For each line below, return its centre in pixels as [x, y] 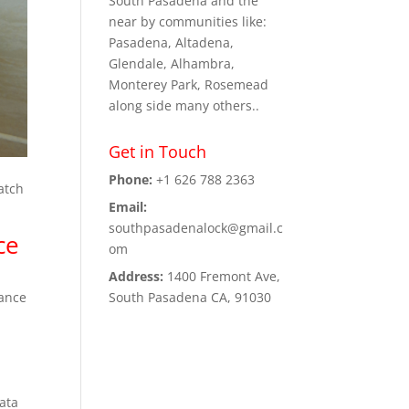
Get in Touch [158, 152]
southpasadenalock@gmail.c [196, 228]
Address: [136, 276]
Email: [128, 207]
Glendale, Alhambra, [172, 63]
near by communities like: [188, 21]
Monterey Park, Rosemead [189, 84]
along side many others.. [184, 105]
